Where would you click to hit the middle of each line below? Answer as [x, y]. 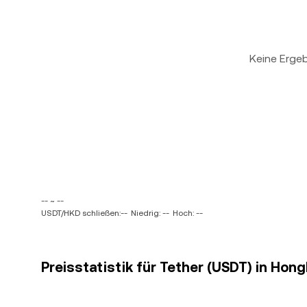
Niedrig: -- [150, 213]
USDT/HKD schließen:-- [84, 213]
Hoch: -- [188, 213]
